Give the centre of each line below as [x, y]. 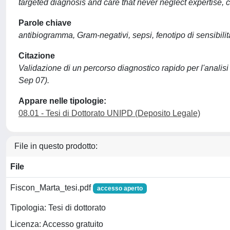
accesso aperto [120, 188]
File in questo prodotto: [56, 146]
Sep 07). [34, 80]
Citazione [37, 56]
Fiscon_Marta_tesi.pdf [52, 188]
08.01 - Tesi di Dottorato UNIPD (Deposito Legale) [109, 113]
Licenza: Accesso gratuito [57, 224]
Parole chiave [45, 23]
